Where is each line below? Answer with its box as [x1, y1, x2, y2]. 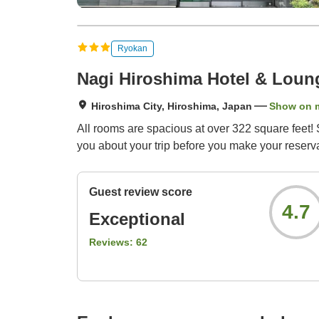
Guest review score [89, 186, 192, 199]
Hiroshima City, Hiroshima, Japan [91, 100, 252, 113]
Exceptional [89, 209, 185, 229]
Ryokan [117, 43, 147, 53]
